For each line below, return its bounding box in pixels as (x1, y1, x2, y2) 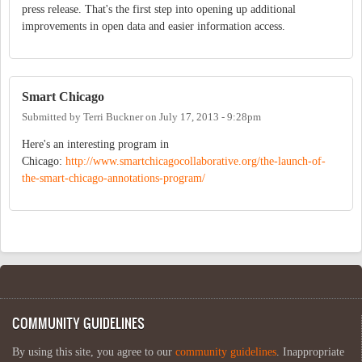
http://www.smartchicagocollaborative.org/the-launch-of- (65, 155, 326, 168)
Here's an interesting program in (22, 138, 169, 151)
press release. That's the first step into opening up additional (22, 3, 296, 16)
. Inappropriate (276, 346, 344, 359)
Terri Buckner (83, 112, 143, 124)
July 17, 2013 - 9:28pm (159, 112, 261, 124)
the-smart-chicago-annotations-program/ (22, 172, 205, 185)
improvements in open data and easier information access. (22, 20, 285, 33)
